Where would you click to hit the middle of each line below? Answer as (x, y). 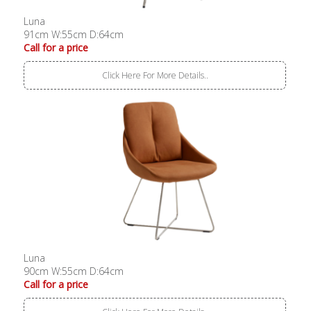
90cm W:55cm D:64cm (74, 271)
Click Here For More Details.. (155, 76)
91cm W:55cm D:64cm (74, 35)
